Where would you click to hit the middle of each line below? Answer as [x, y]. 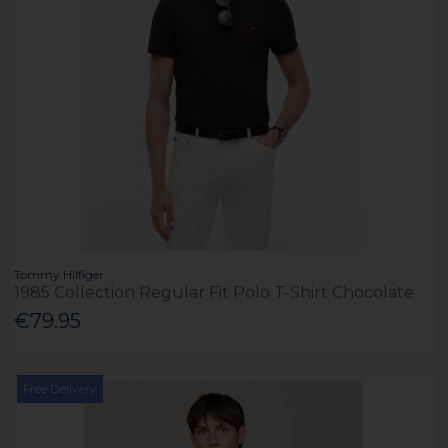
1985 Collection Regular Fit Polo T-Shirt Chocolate [214, 293]
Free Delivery [60, 388]
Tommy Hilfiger [59, 275]
